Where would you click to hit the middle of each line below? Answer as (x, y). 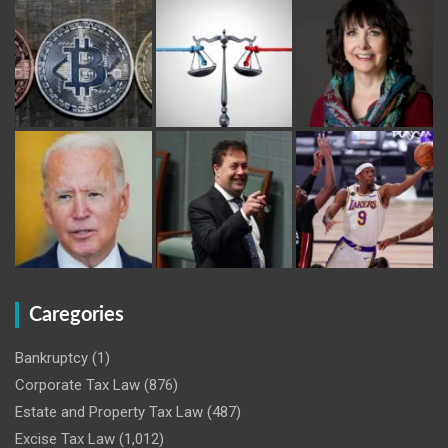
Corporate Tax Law (77, 385)
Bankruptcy (51, 358)
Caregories (76, 315)
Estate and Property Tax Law (109, 412)
